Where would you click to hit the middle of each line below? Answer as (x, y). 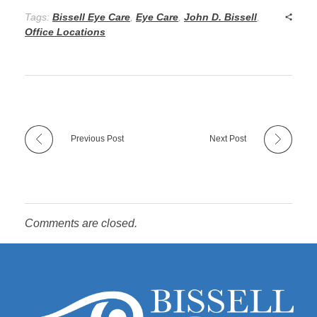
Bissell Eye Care (91, 17)
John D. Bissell (220, 17)
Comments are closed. (81, 224)
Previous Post (97, 139)
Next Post (228, 139)
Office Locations (65, 32)
